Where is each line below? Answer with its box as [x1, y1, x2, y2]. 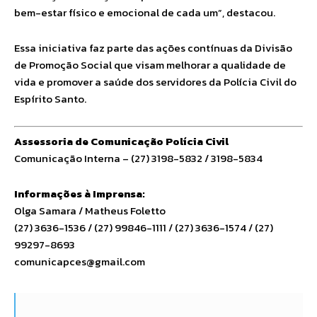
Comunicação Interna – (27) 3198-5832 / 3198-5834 [14, 149, 263, 166]
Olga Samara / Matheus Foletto [14, 202, 166, 219]
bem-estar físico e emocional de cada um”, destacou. [14, 4, 275, 21]
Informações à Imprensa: [14, 185, 145, 202]
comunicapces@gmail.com [14, 253, 145, 270]
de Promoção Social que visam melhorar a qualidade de [14, 57, 286, 73]
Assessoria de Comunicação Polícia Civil [14, 132, 229, 149]
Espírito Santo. [14, 91, 86, 107]
